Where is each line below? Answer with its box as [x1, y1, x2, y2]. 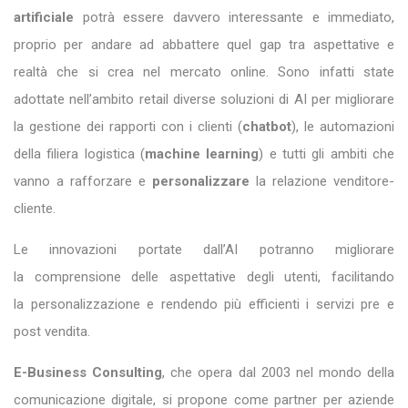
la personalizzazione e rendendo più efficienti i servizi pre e [14, 296, 394, 313]
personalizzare [152, 173, 256, 190]
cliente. [14, 200, 56, 218]
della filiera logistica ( [14, 146, 145, 163]
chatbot [242, 118, 291, 136]
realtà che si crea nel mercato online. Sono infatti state [14, 64, 394, 81]
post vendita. [14, 323, 90, 341]
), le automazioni [291, 118, 394, 136]
